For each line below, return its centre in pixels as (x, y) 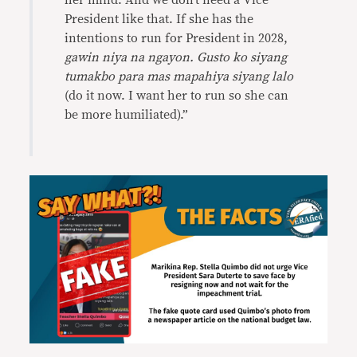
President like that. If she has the (159, 19)
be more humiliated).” (127, 115)
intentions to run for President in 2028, (177, 38)
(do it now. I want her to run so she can (177, 96)
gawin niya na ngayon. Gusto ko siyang (176, 57)
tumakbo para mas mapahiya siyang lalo (179, 76)
